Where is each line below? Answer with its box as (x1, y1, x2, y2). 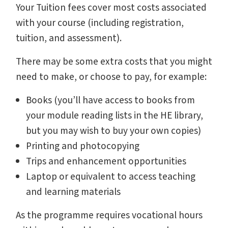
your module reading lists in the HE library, (26, 108, 203, 123)
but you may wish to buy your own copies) (26, 123, 201, 138)
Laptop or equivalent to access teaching (26, 169, 195, 184)
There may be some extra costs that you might (16, 54, 212, 69)
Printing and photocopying (26, 138, 139, 153)
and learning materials (26, 184, 121, 199)
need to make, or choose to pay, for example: (16, 69, 207, 84)
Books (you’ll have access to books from (26, 93, 195, 107)
